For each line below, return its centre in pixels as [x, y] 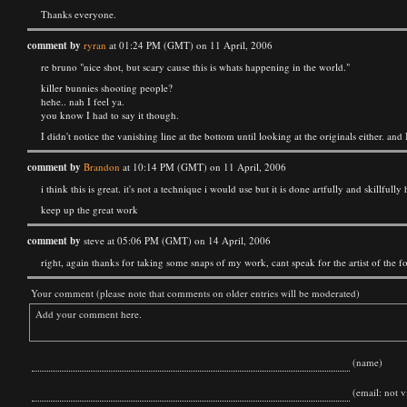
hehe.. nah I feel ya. [83, 101]
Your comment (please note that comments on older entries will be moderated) [194, 293]
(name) [366, 362]
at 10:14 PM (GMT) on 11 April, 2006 [203, 167]
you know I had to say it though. [110, 115]
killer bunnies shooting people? [107, 88]
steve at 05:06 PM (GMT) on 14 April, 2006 [176, 240]
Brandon [102, 167]
